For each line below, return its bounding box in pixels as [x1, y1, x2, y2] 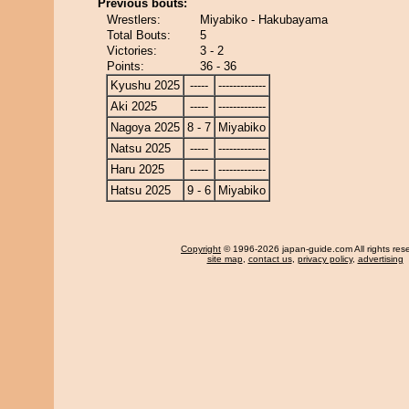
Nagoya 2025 [110, 121, 180, 134]
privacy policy [297, 254, 352, 264]
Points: [107, 59, 144, 73]
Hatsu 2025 [110, 184, 171, 197]
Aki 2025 [110, 100, 157, 113]
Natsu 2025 [110, 142, 171, 155]
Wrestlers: [107, 13, 161, 26]
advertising [357, 254, 404, 264]
